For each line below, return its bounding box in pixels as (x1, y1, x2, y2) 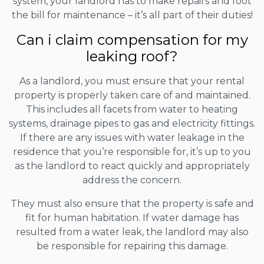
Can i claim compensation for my (16, 31, 248, 48)
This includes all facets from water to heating (26, 103, 238, 115)
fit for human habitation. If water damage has (25, 212, 239, 223)
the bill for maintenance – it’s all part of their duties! (11, 9, 253, 21)
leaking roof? (86, 47, 178, 65)
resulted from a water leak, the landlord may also (15, 226, 249, 237)
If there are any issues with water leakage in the (19, 131, 245, 143)
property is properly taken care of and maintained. (14, 89, 250, 101)
